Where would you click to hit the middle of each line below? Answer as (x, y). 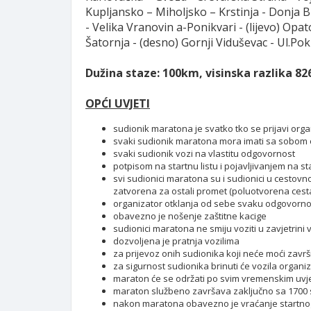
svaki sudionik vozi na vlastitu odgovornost (204, 153)
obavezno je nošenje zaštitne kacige (190, 216)
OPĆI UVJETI (118, 103)
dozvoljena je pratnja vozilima (176, 241)
